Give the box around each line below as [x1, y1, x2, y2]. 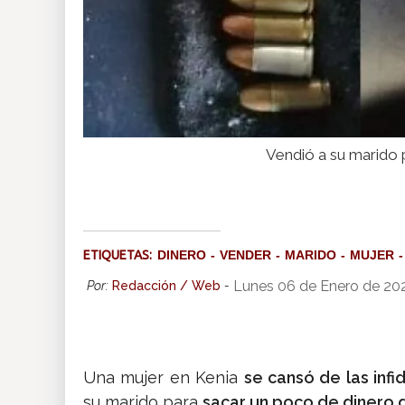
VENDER [220, 248, 271, 263]
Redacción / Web [112, 278, 221, 294]
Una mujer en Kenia [83, 368, 244, 388]
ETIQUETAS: [83, 248, 157, 263]
